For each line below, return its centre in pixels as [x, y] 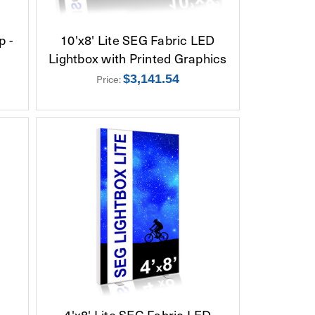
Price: [109, 79]
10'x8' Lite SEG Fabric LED [138, 39]
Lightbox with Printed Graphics [138, 58]
